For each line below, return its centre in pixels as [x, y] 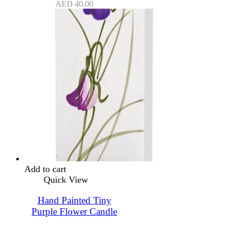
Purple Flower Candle [74, 211]
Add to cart [45, 169]
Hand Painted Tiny [74, 200]
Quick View [66, 180]
